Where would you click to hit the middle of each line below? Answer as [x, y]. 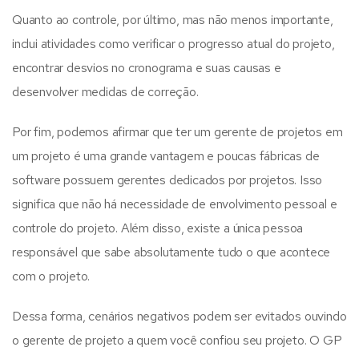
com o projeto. [51, 276]
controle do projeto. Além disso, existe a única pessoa [158, 228]
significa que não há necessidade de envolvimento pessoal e [175, 204]
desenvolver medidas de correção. [105, 92]
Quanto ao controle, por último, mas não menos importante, [173, 20]
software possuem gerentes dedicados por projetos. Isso [167, 180]
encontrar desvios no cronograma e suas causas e [147, 68]
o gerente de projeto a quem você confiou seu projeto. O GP [177, 340]
